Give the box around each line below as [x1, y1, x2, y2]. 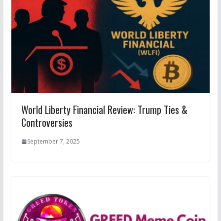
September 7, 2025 [27, 137, 80, 146]
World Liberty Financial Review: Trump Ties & [21, 102, 187, 117]
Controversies [21, 115, 73, 130]
